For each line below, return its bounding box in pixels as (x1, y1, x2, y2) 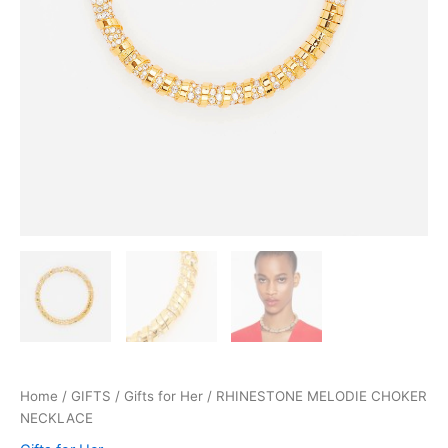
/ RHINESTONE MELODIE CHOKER (203, 388, 427, 405)
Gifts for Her (124, 388, 203, 405)
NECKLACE (20, 410, 93, 427)
